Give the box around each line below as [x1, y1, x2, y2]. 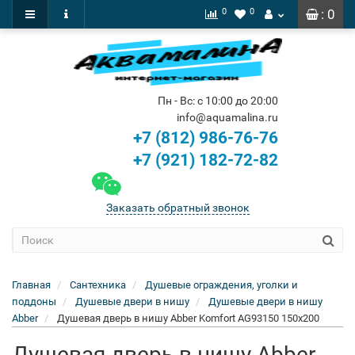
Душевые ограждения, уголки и [145, 279, 298, 291]
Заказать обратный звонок [105, 201, 250, 214]
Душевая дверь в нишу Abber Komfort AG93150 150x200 [57, 312, 319, 324]
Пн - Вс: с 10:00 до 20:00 [157, 94, 278, 107]
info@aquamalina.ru [176, 111, 278, 124]
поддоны [12, 296, 56, 307]
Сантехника [70, 279, 126, 291]
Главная [12, 279, 51, 291]
